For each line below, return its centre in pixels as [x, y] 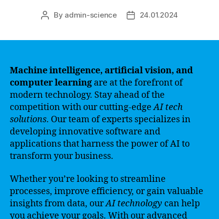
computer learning [51, 83]
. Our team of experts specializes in [119, 119]
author [56, 26]
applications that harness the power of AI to [100, 144]
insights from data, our [58, 204]
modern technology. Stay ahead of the [87, 95]
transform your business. [62, 156]
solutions [28, 119]
